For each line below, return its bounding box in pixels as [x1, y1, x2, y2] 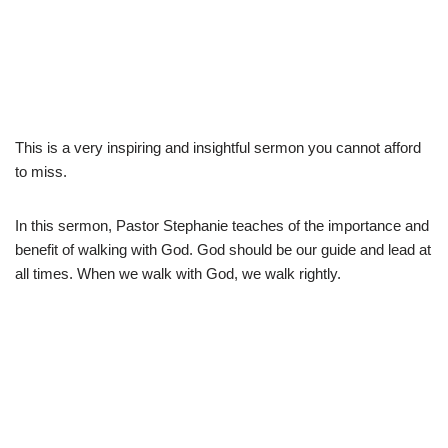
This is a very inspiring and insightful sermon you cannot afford [15, 138, 421, 156]
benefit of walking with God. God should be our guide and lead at [15, 240, 431, 258]
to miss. [15, 162, 67, 180]
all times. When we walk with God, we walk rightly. [15, 264, 341, 282]
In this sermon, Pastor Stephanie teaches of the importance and [15, 216, 429, 234]
